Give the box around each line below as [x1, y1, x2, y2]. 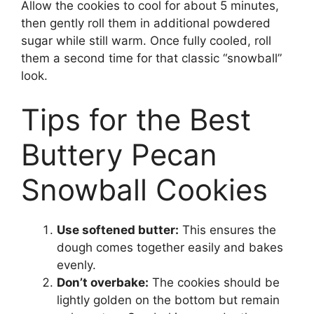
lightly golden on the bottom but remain [57, 293, 280, 308]
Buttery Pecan [21, 137, 217, 173]
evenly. [57, 258, 96, 273]
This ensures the [179, 223, 276, 238]
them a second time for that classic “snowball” [21, 50, 282, 65]
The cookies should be [149, 275, 280, 290]
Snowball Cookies [21, 172, 268, 208]
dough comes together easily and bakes [57, 240, 283, 255]
